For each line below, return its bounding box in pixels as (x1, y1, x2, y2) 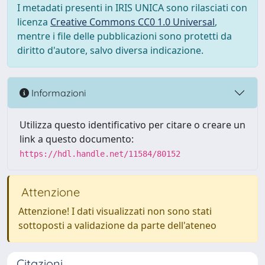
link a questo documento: (20, 132, 134, 146)
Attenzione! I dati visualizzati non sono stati (18, 205, 212, 218)
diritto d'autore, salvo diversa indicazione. (17, 44, 203, 57)
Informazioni (29, 86, 86, 99)
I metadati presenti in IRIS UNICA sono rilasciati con (17, 1, 247, 14)
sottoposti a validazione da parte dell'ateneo (18, 219, 216, 232)
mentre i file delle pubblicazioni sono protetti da (17, 30, 232, 43)
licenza (17, 15, 50, 28)
